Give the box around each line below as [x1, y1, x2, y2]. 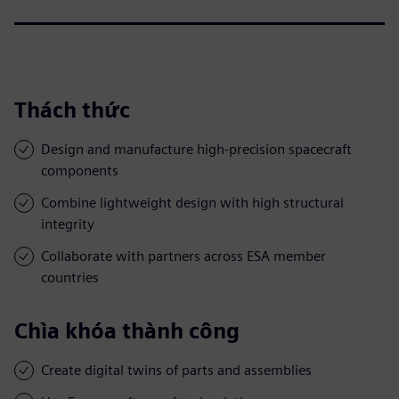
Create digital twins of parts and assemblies [41, 361, 312, 379]
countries [41, 268, 99, 286]
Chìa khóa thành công [14, 317, 240, 344]
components [41, 161, 118, 179]
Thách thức [14, 96, 130, 123]
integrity [41, 215, 94, 232]
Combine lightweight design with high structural [41, 193, 344, 211]
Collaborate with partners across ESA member [41, 247, 326, 265]
